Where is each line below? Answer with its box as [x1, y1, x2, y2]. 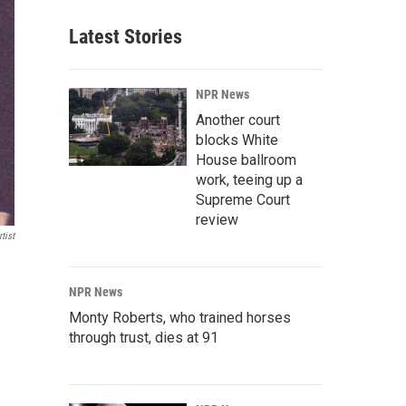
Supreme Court [196, 191, 290, 208]
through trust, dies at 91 [69, 329, 218, 346]
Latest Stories [69, 25, 182, 48]
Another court [196, 111, 280, 129]
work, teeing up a [196, 171, 303, 188]
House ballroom [196, 151, 296, 169]
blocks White [196, 131, 278, 149]
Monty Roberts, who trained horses [69, 309, 291, 326]
